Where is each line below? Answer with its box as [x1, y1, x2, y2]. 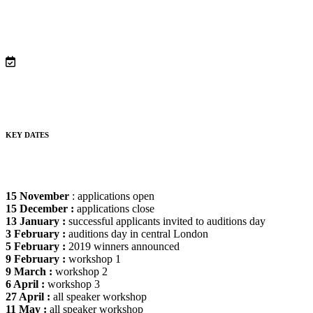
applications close [74, 203, 154, 215]
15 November [6, 190, 69, 203]
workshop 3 [45, 278, 100, 291]
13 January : [6, 215, 66, 228]
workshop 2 [52, 265, 108, 278]
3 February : [6, 228, 66, 240]
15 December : [6, 203, 74, 215]
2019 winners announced [66, 240, 180, 253]
